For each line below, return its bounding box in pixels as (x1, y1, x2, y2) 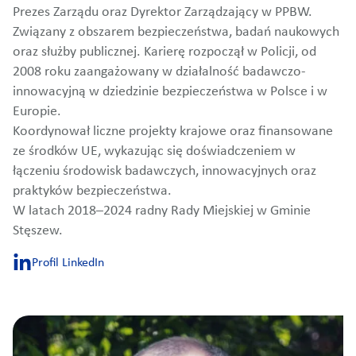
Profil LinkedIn (32, 256, 104, 269)
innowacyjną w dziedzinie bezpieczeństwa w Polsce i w (13, 85, 327, 99)
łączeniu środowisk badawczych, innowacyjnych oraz (13, 164, 316, 178)
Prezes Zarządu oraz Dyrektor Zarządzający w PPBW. (13, 6, 312, 19)
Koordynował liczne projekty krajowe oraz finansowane (13, 125, 333, 138)
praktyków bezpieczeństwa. (13, 184, 172, 198)
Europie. (13, 105, 61, 118)
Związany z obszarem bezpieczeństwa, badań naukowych (13, 25, 339, 39)
